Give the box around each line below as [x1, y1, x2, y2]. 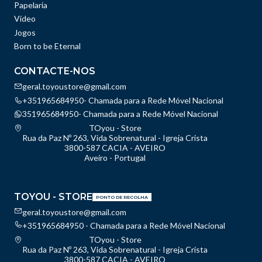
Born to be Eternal [14, 41, 81, 51]
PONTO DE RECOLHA [96, 194, 148, 200]
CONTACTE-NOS [14, 65, 95, 77]
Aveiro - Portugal [84, 152, 146, 163]
